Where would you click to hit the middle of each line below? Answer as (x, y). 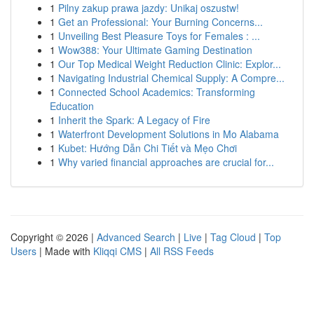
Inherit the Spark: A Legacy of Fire (134, 120)
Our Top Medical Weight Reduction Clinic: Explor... (170, 64)
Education (72, 106)
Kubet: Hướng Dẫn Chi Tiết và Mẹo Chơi (148, 148)
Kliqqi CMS (117, 251)
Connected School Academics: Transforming (157, 92)
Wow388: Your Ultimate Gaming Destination (155, 50)
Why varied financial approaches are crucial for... (166, 162)
